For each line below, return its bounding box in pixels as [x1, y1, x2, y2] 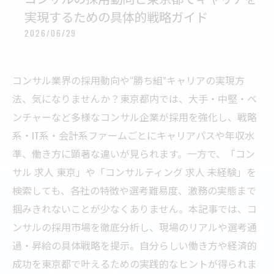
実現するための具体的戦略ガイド [24, 7, 208, 26]
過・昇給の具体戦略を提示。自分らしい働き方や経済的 [12, 238, 257, 253]
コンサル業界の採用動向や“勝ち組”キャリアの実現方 [12, 73, 245, 87]
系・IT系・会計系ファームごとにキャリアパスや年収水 [12, 128, 254, 143]
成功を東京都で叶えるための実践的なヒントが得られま [12, 256, 257, 271]
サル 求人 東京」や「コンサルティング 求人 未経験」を [12, 165, 256, 179]
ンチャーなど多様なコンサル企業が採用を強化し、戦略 [12, 109, 257, 124]
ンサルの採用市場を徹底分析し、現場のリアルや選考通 [12, 220, 257, 234]
